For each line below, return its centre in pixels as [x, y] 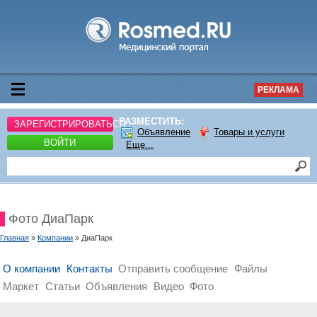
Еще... [140, 145]
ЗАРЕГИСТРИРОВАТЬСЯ [70, 124]
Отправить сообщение [173, 269]
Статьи [62, 286]
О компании [32, 269]
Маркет [21, 286]
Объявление [164, 132]
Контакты [89, 269]
